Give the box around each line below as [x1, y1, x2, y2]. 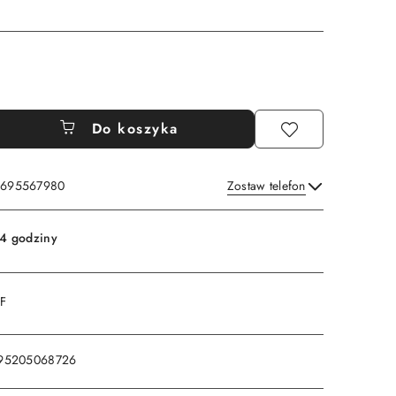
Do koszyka [91, 118, 179, 139]
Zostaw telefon [226, 177, 306, 194]
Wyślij [258, 199, 305, 219]
